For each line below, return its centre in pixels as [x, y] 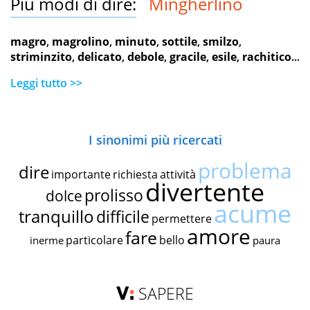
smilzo [221, 42]
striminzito [41, 57]
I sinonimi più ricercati [155, 140]
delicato [100, 57]
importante [81, 175]
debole [146, 57]
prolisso [114, 195]
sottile [180, 42]
